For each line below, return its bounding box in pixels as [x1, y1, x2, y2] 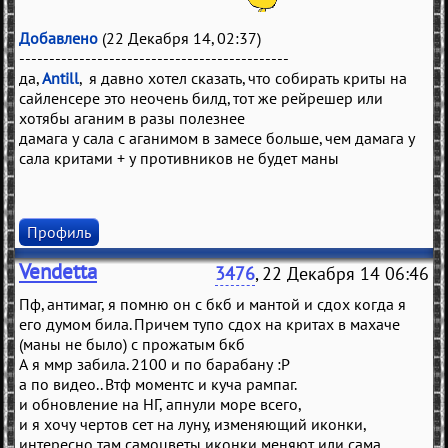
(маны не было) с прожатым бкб [19, 333, 245, 354]
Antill [42, 67, 79, 88]
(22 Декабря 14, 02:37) [98, 27, 261, 48]
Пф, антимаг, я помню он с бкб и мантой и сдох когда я [19, 293, 406, 314]
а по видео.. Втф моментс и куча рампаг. [19, 373, 297, 394]
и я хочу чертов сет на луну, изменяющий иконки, [19, 413, 366, 434]
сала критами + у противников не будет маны [19, 147, 339, 168]
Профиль [27, 221, 91, 242]
